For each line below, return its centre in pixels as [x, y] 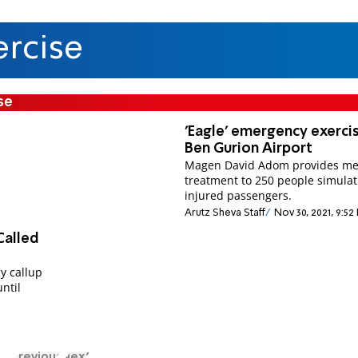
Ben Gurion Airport [249, 148]
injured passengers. [239, 195]
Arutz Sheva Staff [225, 213]
